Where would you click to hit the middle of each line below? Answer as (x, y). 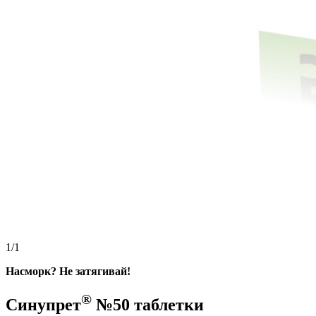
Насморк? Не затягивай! (68, 271)
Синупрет (43, 305)
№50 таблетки (148, 305)
